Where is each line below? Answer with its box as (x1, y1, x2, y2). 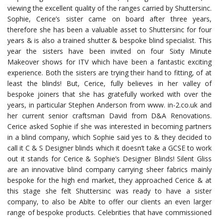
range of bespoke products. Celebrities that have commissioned (7, 207, 212, 217)
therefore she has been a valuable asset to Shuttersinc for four (7, 24, 212, 34)
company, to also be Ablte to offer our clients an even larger (7, 197, 212, 206)
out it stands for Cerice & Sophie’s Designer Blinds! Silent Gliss (7, 153, 212, 163)
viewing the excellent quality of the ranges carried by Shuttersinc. (7, 3, 212, 13)
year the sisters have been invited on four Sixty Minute (7, 46, 212, 56)
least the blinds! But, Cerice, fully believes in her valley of (7, 78, 212, 88)
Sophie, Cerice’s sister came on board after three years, (7, 14, 212, 23)
